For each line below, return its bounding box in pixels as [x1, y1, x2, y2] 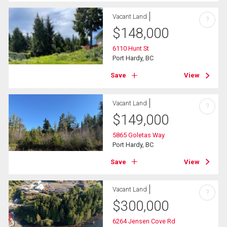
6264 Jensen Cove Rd [112, 217, 176, 225]
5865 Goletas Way [112, 131, 165, 139]
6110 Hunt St [112, 45, 149, 53]
